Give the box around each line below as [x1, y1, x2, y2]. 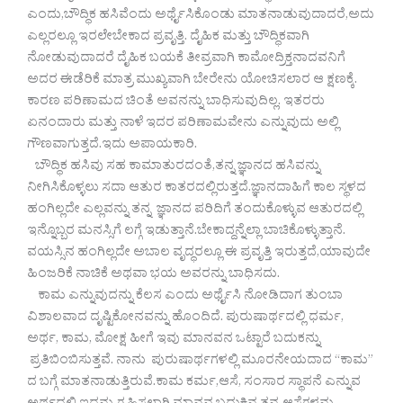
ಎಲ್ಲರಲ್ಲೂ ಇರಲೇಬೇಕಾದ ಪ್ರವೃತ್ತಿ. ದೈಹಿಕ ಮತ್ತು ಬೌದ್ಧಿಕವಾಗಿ [27, 28, 309, 49]
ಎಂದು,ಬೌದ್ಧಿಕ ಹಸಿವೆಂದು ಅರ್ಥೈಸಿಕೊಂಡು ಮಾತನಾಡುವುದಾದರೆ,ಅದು [27, 6, 374, 28]
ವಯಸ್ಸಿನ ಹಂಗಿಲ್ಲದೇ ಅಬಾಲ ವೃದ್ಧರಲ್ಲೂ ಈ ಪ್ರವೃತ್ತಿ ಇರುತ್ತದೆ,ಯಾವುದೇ [27, 244, 371, 265]
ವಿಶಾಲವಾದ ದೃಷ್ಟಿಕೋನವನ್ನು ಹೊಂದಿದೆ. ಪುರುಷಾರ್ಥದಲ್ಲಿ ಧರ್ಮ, [27, 309, 344, 330]
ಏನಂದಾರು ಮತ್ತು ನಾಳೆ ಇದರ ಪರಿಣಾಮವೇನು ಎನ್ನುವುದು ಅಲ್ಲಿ [27, 114, 339, 136]
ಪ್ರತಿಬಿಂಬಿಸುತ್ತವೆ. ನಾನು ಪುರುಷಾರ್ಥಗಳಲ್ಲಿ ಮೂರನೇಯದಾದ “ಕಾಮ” [27, 352, 373, 373]
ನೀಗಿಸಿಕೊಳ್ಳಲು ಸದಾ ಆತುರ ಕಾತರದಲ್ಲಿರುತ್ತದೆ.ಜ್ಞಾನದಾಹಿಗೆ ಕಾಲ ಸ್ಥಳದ [27, 179, 366, 201]
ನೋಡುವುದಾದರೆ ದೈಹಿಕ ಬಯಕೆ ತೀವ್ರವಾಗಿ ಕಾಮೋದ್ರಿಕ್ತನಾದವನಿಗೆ [27, 49, 345, 71]
